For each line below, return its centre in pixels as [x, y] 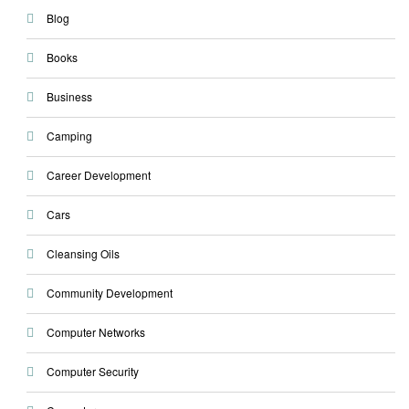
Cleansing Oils [83, 253]
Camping [69, 135]
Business [69, 96]
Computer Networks [95, 331]
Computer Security [92, 371]
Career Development [98, 174]
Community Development [109, 292]
